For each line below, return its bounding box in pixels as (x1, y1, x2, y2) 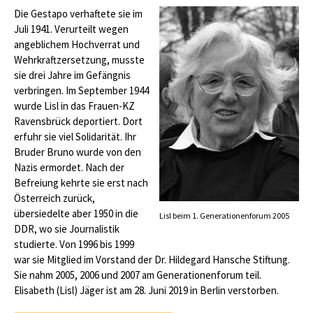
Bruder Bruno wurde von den (14, 145, 141, 159)
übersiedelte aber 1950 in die (14, 207, 138, 221)
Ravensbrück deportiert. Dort (14, 115, 143, 129)
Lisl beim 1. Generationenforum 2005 (159, 210, 289, 221)
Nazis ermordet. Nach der (14, 161, 124, 175)
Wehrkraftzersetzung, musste (14, 53, 145, 67)
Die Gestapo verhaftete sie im (14, 7, 143, 21)
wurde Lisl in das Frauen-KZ (14, 99, 135, 113)
